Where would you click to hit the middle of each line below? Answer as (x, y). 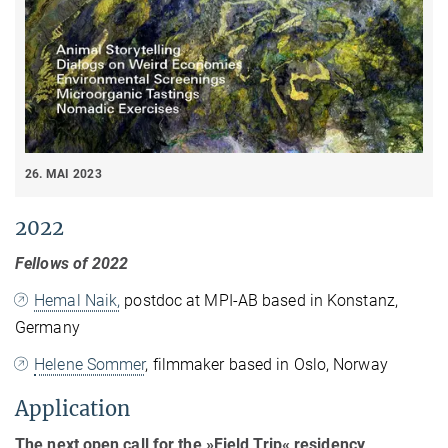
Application (72, 409)
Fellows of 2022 (72, 264)
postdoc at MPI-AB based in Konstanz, (259, 301)
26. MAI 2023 (63, 173)
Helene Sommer (90, 365)
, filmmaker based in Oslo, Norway (266, 365)
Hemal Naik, (77, 301)
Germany (47, 328)
